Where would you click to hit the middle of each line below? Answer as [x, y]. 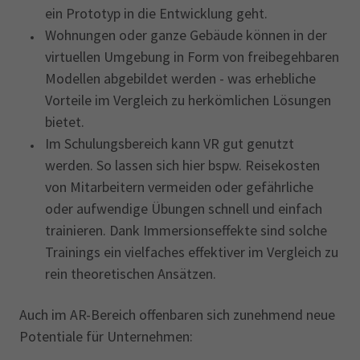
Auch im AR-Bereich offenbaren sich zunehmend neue [177, 315]
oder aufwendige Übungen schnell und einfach [184, 209]
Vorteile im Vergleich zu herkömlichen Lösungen [188, 100]
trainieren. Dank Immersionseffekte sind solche [186, 230]
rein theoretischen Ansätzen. [131, 274]
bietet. [65, 122]
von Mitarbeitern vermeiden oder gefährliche [179, 187]
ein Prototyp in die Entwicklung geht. [156, 13]
